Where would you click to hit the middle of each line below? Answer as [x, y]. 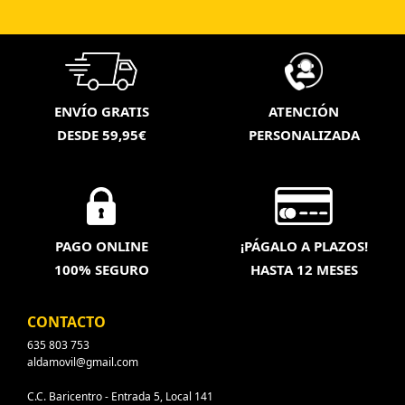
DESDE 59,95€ [101, 135]
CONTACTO [66, 321]
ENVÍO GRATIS [101, 112]
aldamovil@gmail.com [83, 362]
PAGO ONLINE [101, 245]
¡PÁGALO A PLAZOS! [304, 245]
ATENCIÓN [304, 112]
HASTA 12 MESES [304, 269]
